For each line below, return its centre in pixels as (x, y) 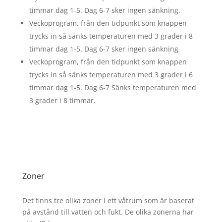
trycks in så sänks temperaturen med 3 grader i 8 (111, 36)
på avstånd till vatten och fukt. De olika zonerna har (108, 212)
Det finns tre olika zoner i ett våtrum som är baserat (108, 200)
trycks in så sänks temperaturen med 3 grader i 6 (111, 75)
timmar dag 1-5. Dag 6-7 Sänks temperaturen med (112, 87)
